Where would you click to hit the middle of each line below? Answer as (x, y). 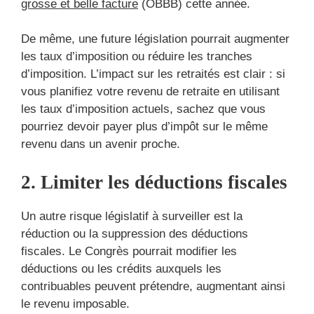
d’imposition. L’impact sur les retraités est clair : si (153, 74)
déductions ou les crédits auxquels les (121, 268)
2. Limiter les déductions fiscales (154, 182)
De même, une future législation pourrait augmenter (155, 39)
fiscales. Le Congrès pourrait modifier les (129, 251)
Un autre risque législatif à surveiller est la (132, 216)
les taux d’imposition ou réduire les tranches (137, 57)
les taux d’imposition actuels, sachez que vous (143, 109)
